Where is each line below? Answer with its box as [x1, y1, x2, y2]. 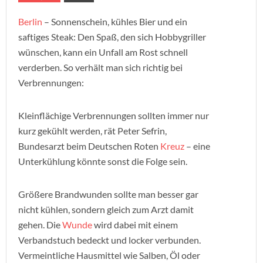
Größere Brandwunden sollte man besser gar [18, 188, 198, 200]
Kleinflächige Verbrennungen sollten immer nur [18, 110, 209, 121]
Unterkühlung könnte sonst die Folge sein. [18, 156, 187, 167]
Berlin [18, 16, 42, 27]
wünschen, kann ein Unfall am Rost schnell [18, 46, 188, 58]
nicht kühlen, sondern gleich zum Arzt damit [18, 204, 194, 215]
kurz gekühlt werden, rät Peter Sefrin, [18, 125, 167, 136]
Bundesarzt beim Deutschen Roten [18, 140, 160, 151]
